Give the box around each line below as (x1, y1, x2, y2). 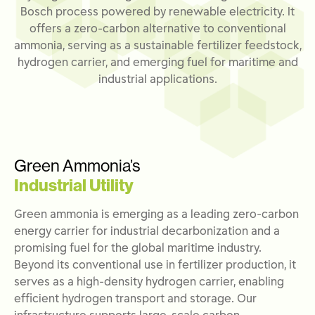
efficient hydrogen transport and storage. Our (14, 294, 257, 305)
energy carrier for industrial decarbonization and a (14, 226, 280, 238)
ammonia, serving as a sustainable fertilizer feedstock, (13, 41, 302, 52)
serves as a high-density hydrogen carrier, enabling (14, 277, 284, 288)
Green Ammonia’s (14, 157, 140, 174)
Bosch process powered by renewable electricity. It (20, 7, 295, 18)
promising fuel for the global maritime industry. (14, 243, 262, 255)
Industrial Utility (14, 177, 134, 194)
